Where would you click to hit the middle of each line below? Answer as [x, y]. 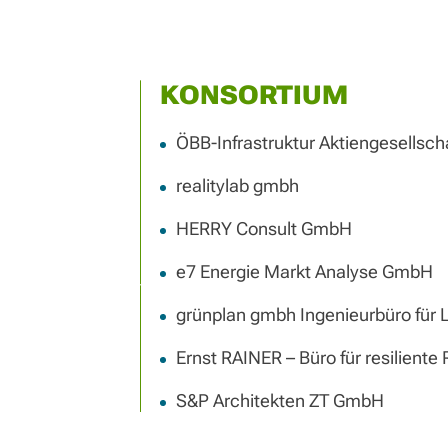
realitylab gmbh [237, 186]
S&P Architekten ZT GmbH [279, 401]
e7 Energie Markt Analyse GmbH [304, 272]
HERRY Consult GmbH [263, 229]
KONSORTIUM [253, 95]
